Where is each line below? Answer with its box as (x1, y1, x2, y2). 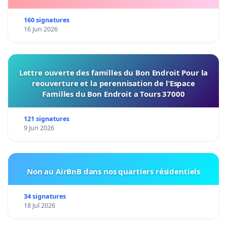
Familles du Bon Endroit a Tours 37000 (42, 89, 185, 99)
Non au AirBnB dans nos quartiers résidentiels (26, 166, 201, 177)
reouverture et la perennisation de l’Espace (32, 78, 195, 89)
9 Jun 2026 (23, 124, 54, 133)
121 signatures (23, 115, 69, 124)
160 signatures (23, 16, 69, 25)
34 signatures (23, 192, 66, 201)
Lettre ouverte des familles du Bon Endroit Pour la (19, 67, 208, 78)
